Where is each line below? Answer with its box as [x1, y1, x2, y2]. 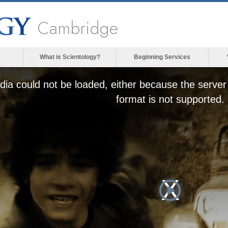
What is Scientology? [39, 53, 100, 61]
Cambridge [38, 16, 118, 41]
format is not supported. [116, 94, 224, 105]
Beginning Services [134, 53, 190, 61]
